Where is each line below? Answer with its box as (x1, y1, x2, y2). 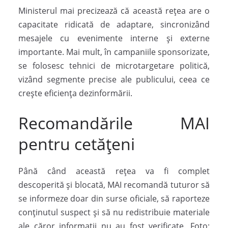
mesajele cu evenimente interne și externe (18, 33, 210, 44)
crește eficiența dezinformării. (18, 88, 132, 99)
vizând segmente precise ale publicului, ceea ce (18, 74, 210, 85)
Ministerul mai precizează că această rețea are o (18, 5, 210, 17)
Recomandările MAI (18, 112, 210, 134)
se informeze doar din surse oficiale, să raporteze (18, 193, 210, 205)
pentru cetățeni (18, 133, 135, 155)
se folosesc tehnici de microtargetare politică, (18, 60, 210, 72)
